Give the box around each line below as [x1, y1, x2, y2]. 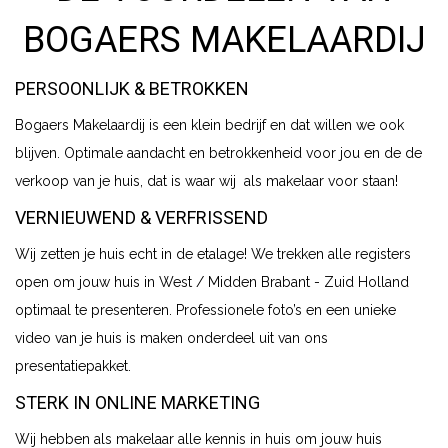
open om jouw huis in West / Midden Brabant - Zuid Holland [15, 273, 409, 290]
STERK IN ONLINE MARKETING [15, 391, 260, 413]
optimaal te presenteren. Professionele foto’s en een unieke [15, 301, 396, 318]
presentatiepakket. [15, 357, 131, 374]
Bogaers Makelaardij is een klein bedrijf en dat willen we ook [15, 116, 404, 133]
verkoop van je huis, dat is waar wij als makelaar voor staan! [15, 172, 398, 189]
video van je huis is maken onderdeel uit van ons [15, 329, 328, 346]
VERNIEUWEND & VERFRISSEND [15, 206, 268, 228]
